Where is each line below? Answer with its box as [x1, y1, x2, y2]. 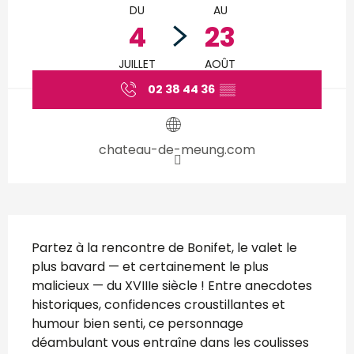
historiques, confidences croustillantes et [32, 295, 285, 314]
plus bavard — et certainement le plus [32, 257, 269, 276]
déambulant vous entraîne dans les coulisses [32, 333, 309, 352]
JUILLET [119, 56, 156, 73]
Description [8, 215, 157, 251]
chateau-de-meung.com [99, 140, 255, 159]
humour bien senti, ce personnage [32, 314, 243, 333]
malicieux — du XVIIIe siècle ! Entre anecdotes [32, 276, 312, 295]
